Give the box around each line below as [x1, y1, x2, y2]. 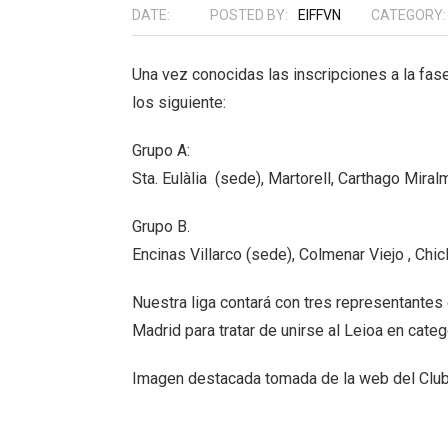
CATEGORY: [371, 7, 446, 23]
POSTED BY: [210, 7, 288, 23]
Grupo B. [132, 217, 190, 236]
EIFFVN [298, 7, 341, 23]
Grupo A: [132, 141, 190, 160]
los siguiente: [132, 93, 226, 112]
